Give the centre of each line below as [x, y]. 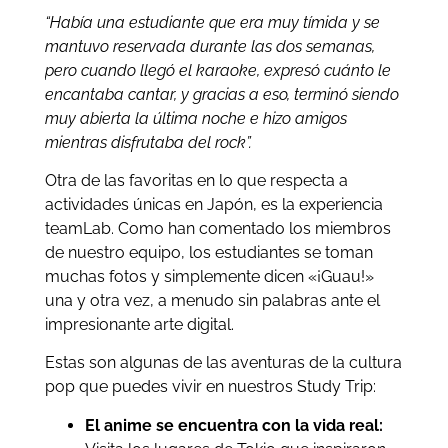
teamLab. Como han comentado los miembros [217, 229]
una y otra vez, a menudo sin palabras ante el [212, 301]
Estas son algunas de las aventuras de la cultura [223, 363]
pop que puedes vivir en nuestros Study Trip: [210, 387]
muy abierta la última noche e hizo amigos [195, 118]
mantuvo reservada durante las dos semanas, [209, 46]
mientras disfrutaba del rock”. [148, 142]
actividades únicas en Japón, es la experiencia [213, 205]
